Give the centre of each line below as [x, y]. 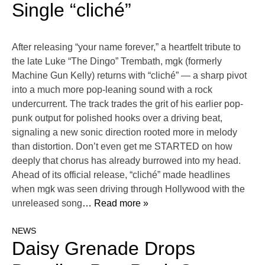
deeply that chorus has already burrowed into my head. [126, 161]
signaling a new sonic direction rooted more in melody [125, 132]
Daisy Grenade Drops [104, 249]
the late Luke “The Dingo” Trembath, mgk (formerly [117, 62]
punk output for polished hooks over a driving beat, [117, 118]
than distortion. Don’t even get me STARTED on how [122, 147]
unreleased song [47, 203]
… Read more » [115, 203]
